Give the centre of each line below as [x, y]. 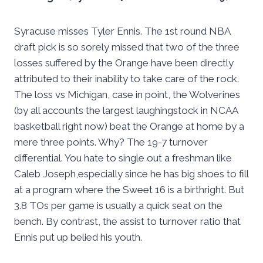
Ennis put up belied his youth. [78, 237]
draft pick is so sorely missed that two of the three [127, 47]
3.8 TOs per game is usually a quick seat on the [118, 206]
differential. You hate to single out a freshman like [123, 158]
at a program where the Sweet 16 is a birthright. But [129, 190]
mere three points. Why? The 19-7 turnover [111, 142]
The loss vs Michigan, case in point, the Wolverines [127, 95]
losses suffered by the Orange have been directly [124, 63]
